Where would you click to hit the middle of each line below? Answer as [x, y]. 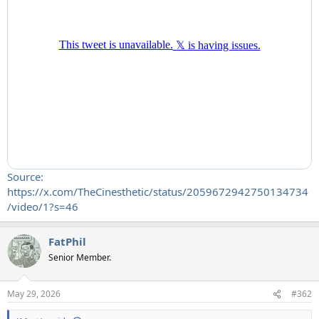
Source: [25, 176]
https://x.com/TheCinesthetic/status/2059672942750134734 [158, 191]
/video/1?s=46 [43, 206]
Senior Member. [80, 257]
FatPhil [67, 241]
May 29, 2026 [34, 294]
